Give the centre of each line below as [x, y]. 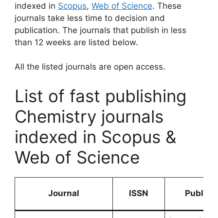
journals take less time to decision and [90, 18]
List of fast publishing [100, 96]
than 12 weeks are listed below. [76, 42]
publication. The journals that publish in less [100, 30]
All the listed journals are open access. [90, 67]
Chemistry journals [89, 116]
